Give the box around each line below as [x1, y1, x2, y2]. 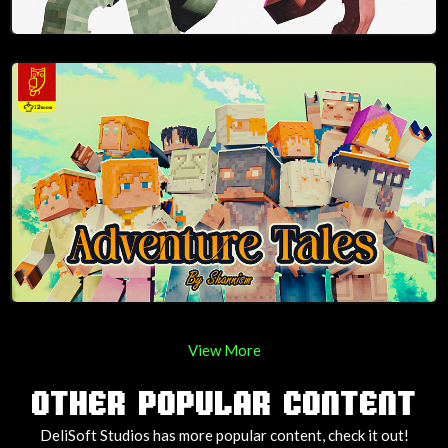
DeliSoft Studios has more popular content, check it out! [39, 425, 409, 444]
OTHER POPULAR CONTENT [31, 388, 417, 422]
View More [187, 340, 261, 359]
